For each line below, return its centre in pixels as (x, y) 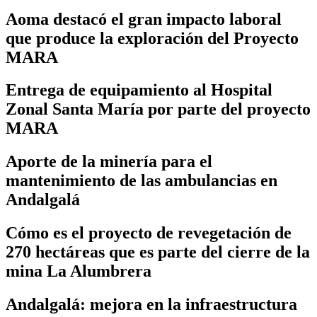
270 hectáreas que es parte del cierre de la (158, 252)
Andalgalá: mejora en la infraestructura (151, 305)
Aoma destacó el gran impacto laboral (144, 19)
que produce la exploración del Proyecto (152, 38)
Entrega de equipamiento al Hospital (139, 90)
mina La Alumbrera (79, 271)
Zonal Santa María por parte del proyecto (158, 109)
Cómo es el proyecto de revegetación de (149, 233)
